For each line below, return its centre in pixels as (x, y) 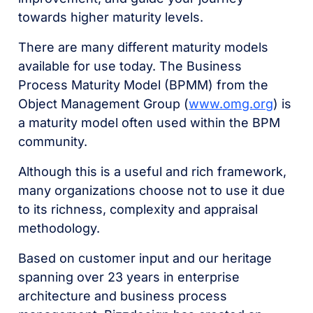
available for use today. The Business (130, 66)
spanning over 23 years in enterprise (129, 277)
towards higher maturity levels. (113, 17)
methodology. (61, 228)
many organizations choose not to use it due (152, 190)
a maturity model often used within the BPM (150, 123)
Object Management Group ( (104, 104)
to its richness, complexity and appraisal (138, 209)
